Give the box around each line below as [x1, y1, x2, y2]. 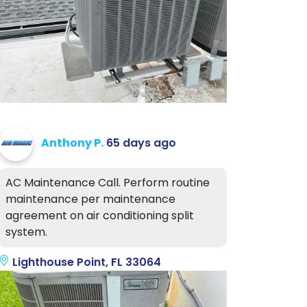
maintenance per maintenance [5, 191, 175, 207]
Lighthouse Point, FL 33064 [10, 254, 161, 270]
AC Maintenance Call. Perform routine [5, 174, 210, 191]
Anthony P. [41, 134, 103, 151]
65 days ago [106, 134, 176, 151]
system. [5, 223, 47, 240]
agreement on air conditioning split [5, 207, 194, 223]
